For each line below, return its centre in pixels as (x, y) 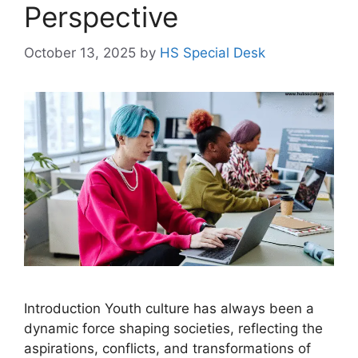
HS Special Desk (213, 52)
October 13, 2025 (80, 52)
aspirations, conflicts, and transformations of (167, 348)
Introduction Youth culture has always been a (169, 308)
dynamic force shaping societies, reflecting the (173, 328)
